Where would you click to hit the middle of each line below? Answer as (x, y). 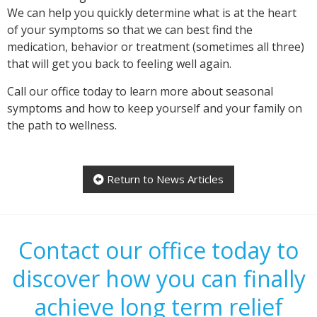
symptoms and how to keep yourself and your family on (155, 109)
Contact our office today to (158, 250)
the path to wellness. (62, 126)
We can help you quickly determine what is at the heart (152, 13)
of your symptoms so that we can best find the (130, 30)
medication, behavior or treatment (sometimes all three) (156, 47)
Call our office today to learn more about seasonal (140, 92)
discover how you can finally (158, 279)
